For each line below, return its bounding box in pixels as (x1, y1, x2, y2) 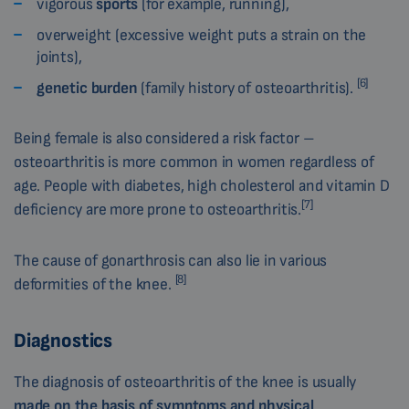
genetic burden (37, 79, 142, 99)
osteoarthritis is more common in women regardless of (14, 152, 374, 173)
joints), (37, 47, 82, 68)
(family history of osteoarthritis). (141, 79, 357, 99)
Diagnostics (14, 329, 113, 354)
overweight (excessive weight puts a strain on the (37, 26, 367, 46)
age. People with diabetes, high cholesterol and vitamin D (14, 176, 390, 196)
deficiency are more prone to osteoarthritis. (14, 200, 302, 220)
